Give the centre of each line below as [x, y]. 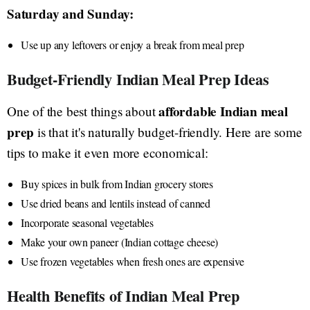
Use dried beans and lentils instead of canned [116, 203]
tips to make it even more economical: [108, 152]
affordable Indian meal [223, 111]
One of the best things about [83, 111]
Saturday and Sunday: [70, 13]
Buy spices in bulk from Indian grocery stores [117, 183]
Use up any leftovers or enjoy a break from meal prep [133, 44]
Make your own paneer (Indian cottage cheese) [120, 241]
